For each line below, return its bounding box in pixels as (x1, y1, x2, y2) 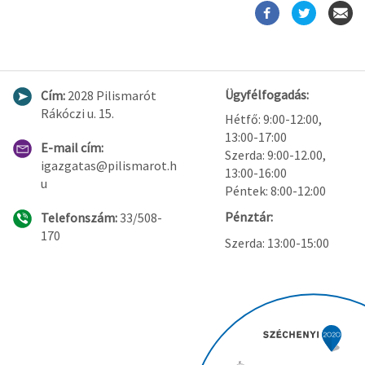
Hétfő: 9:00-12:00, (225, 111, 323, 128)
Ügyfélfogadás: (225, 86, 310, 103)
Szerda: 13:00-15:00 (225, 235, 330, 252)
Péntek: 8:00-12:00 (225, 182, 327, 200)
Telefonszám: (41, 209, 120, 226)
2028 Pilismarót (65, 87, 156, 104)
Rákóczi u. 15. (41, 105, 114, 122)
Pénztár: (225, 209, 274, 226)
